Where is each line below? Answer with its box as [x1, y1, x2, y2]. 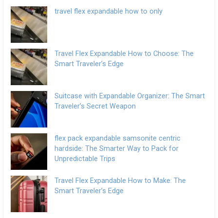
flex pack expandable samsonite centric [54, 133, 181, 143]
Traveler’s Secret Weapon [54, 101, 136, 110]
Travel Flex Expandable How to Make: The [54, 176, 186, 185]
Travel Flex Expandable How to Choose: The [54, 49, 194, 58]
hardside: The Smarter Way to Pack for [54, 144, 179, 153]
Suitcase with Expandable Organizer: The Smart [54, 91, 205, 100]
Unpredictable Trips [54, 154, 116, 163]
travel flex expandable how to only [54, 6, 163, 16]
